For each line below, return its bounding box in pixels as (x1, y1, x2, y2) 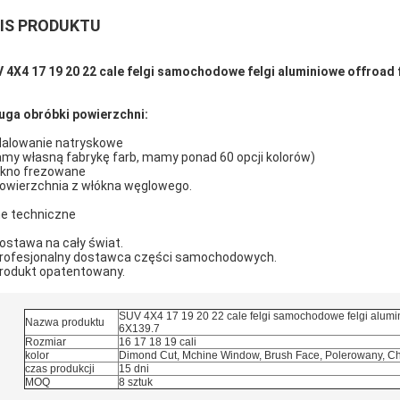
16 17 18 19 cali (118, 336, 196, 348)
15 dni (118, 362, 149, 375)
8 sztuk (118, 376, 153, 388)
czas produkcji (24, 362, 95, 375)
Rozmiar (24, 336, 66, 348)
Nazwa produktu (24, 316, 104, 329)
